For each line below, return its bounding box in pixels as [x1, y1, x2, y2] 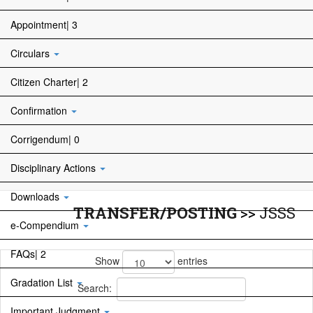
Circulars [10, 46, 52, 60]
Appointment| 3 [10, 17, 78, 31]
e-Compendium [10, 218, 82, 232]
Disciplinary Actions [10, 161, 99, 175]
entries [175, 253, 208, 268]
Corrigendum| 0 [10, 132, 80, 146]
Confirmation [10, 103, 70, 117]
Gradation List [10, 275, 75, 289]
